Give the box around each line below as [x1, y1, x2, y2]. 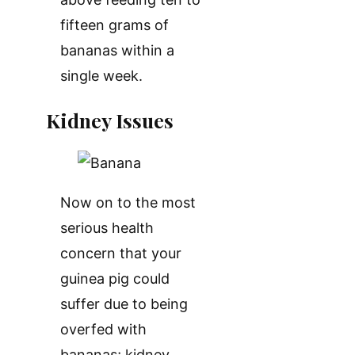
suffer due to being [60, 296, 188, 313]
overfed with [60, 321, 147, 338]
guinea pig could [60, 270, 170, 288]
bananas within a [60, 41, 174, 59]
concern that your [60, 245, 181, 262]
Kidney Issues [46, 106, 174, 133]
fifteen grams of [60, 16, 169, 33]
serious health [60, 219, 154, 237]
